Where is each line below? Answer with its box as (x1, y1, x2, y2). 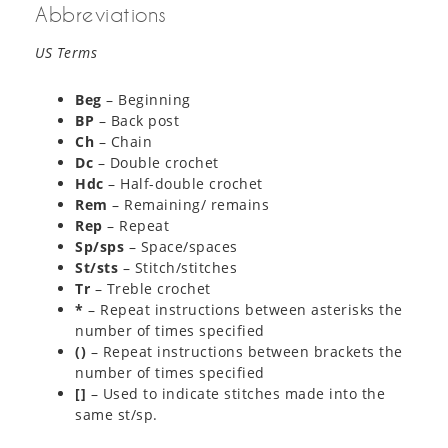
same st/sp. (75, 405, 158, 425)
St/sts (75, 258, 118, 278)
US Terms (35, 43, 97, 63)
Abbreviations (35, 2, 167, 27)
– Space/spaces (124, 237, 238, 257)
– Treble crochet (90, 279, 211, 299)
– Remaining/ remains (107, 195, 269, 215)
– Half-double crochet (103, 174, 263, 194)
